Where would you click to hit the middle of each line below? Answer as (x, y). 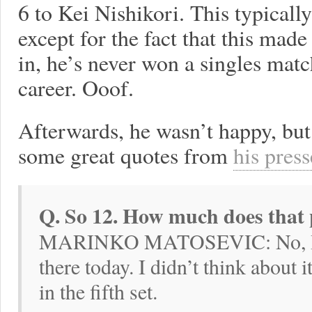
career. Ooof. (76, 87)
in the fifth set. (98, 291)
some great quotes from (126, 155)
